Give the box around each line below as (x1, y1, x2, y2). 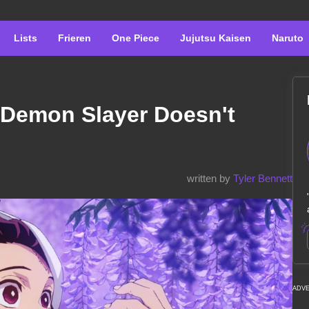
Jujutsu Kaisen (180, 32, 251, 43)
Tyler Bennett (233, 172, 292, 184)
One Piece (112, 32, 159, 43)
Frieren (58, 32, 91, 43)
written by (187, 172, 233, 184)
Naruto (272, 32, 303, 43)
